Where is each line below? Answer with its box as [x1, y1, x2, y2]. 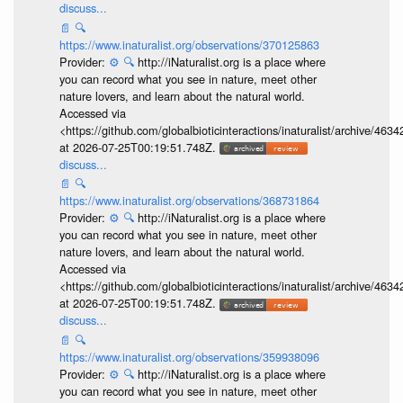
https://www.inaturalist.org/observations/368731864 [58, 192, 319, 210]
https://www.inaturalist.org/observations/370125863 [58, 35, 319, 53]
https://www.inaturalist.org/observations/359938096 [58, 347, 319, 365]
